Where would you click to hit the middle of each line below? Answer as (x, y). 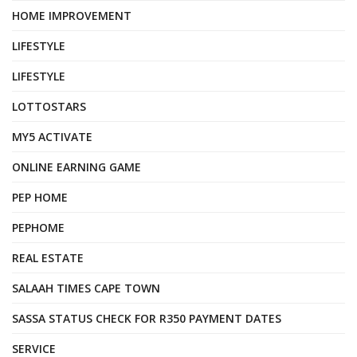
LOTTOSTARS (49, 107)
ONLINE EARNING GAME (76, 167)
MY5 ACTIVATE (52, 137)
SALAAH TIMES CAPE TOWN (86, 288)
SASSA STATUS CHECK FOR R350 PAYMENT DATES (147, 319)
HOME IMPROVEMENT (72, 16)
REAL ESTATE (48, 258)
